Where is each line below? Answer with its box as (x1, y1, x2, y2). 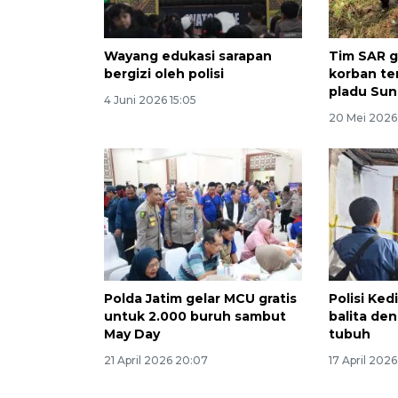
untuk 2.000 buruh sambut (104, 308, 286, 325)
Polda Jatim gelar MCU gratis (104, 291, 297, 307)
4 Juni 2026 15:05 (104, 93, 196, 107)
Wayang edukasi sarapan (104, 48, 272, 65)
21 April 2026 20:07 (104, 354, 208, 368)
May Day (104, 326, 160, 343)
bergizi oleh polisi (104, 66, 224, 83)
